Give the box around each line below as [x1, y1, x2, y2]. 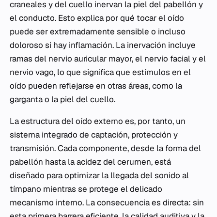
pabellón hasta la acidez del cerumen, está [10, 156, 171, 168]
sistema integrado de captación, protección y [10, 129, 178, 140]
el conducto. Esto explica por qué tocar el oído [10, 13, 184, 24]
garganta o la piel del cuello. [10, 94, 115, 105]
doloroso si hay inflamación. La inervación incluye [10, 40, 196, 51]
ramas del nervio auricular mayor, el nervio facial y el [10, 53, 206, 64]
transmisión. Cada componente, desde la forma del [10, 143, 201, 154]
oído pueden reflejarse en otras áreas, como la [10, 80, 182, 92]
